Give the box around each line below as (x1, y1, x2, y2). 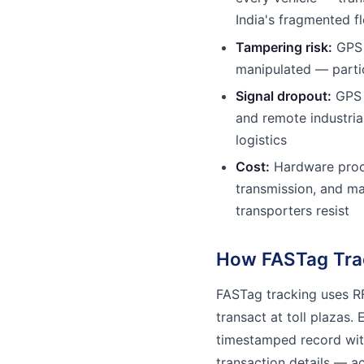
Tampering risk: (236, 38, 332, 55)
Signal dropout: (236, 87, 331, 104)
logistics (236, 131, 287, 148)
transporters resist (236, 202, 349, 219)
